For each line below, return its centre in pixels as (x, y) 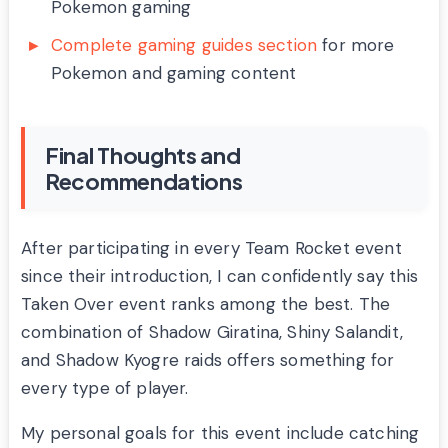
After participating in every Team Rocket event (211, 248)
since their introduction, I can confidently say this (219, 276)
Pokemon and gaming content (174, 73)
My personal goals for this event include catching (220, 433)
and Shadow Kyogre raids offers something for (208, 360)
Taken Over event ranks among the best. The (206, 304)
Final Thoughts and (143, 155)
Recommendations (144, 181)
